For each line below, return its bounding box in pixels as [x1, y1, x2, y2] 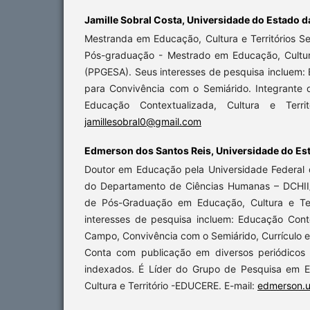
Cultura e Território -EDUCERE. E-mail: [84, 280, 257, 292]
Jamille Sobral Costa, [84, 14, 187, 26]
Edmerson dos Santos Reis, [84, 145, 216, 157]
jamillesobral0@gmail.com [84, 116, 201, 128]
